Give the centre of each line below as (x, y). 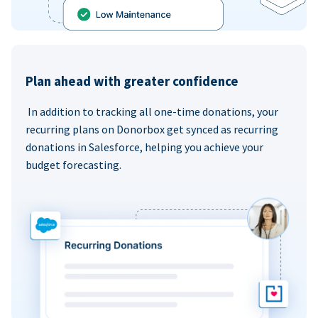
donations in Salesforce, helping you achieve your (144, 147)
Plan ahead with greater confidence (132, 81)
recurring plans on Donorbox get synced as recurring (152, 130)
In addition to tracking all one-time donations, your (152, 112)
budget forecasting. (73, 165)
